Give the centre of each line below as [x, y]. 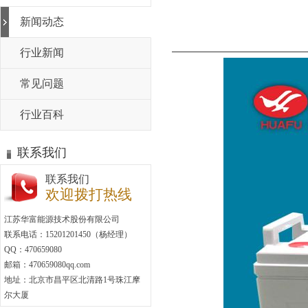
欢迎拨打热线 [89, 195]
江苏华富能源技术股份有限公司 [62, 219]
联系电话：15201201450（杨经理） [68, 234]
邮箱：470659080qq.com [47, 265]
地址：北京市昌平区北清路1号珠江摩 [72, 280]
